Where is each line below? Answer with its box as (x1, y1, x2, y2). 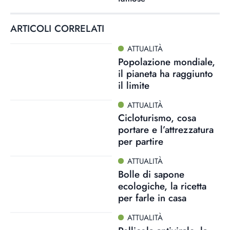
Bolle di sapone (118, 167, 184, 181)
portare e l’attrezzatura (118, 123, 214, 137)
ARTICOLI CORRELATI (10, 21, 104, 35)
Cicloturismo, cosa (118, 111, 196, 125)
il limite (118, 78, 149, 92)
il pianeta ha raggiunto (118, 66, 213, 81)
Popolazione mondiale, (118, 54, 215, 69)
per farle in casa (118, 191, 186, 205)
